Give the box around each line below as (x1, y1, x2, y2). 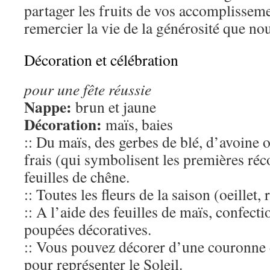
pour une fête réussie (24, 79, 151, 99)
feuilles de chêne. (24, 166, 130, 187)
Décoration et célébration (24, 49, 178, 70)
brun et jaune (72, 96, 156, 117)
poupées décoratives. (24, 219, 151, 239)
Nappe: (24, 95, 72, 118)
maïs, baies (102, 114, 173, 134)
